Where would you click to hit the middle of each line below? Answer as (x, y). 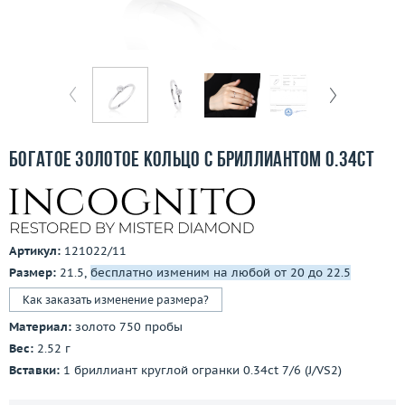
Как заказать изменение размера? (116, 300)
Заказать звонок (203, 270)
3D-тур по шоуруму (79, 223)
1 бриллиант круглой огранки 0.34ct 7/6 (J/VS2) (202, 371)
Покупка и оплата (73, 51)
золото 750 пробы (129, 327)
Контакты (44, 178)
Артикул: (35, 251)
